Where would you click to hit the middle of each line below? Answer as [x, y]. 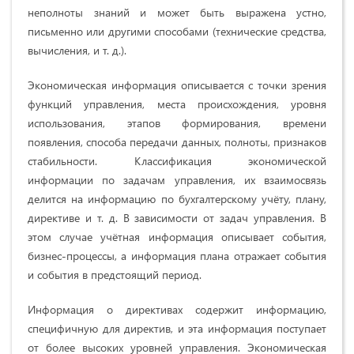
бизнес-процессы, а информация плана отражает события [177, 256]
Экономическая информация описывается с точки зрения [177, 85]
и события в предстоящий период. [115, 275]
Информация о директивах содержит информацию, [177, 310]
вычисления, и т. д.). [77, 51]
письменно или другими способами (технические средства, [177, 32]
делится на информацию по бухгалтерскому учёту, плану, [177, 199]
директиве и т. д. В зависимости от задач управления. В [177, 218]
